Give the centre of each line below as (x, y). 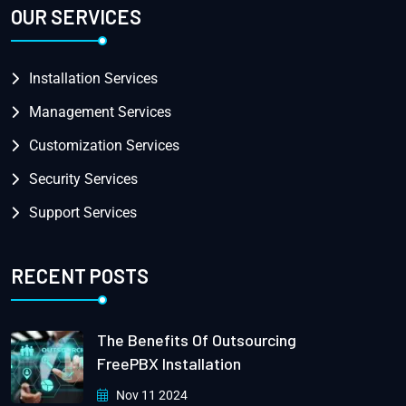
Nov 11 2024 (150, 395)
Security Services (83, 179)
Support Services (83, 213)
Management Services (100, 112)
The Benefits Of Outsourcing (197, 339)
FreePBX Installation (169, 363)
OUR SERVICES (76, 17)
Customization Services (104, 146)
